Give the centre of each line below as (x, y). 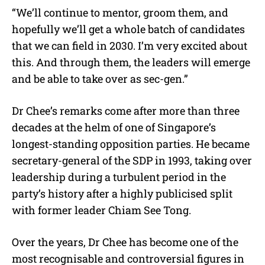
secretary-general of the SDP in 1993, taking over (132, 161)
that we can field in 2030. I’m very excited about (130, 46)
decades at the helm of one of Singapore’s (114, 127)
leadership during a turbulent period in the (119, 177)
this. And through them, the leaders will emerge (131, 62)
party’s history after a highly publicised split (122, 194)
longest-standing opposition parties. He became (131, 144)
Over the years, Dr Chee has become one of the (125, 242)
